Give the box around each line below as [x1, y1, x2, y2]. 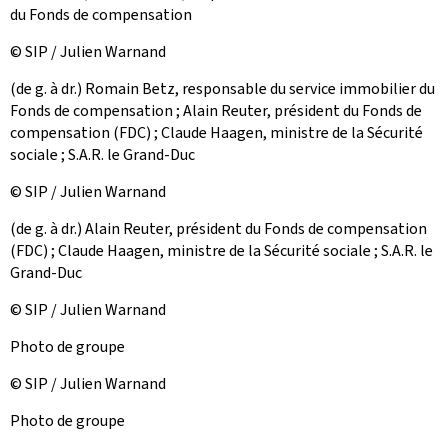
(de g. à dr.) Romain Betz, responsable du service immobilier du [10, 78, 435, 99]
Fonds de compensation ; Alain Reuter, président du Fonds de [10, 100, 422, 121]
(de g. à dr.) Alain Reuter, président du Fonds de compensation [10, 218, 427, 239]
